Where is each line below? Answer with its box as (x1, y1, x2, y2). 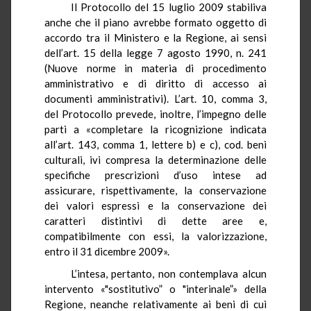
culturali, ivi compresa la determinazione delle (44, 153, 267, 166)
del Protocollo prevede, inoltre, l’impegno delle (44, 107, 267, 120)
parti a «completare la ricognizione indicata (44, 122, 267, 135)
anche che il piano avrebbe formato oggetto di (44, 15, 267, 28)
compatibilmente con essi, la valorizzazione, (44, 229, 267, 242)
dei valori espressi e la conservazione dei (44, 199, 267, 212)
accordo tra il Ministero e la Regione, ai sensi (44, 31, 267, 44)
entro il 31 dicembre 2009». (44, 244, 169, 258)
